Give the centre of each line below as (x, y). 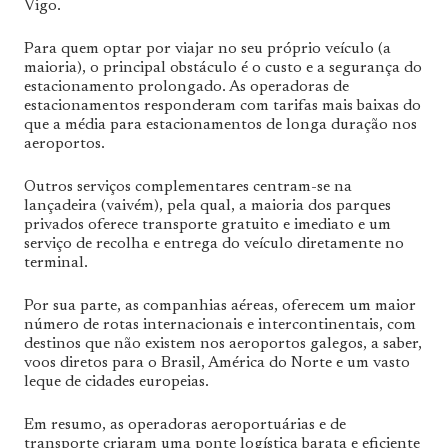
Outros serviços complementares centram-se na (188, 186)
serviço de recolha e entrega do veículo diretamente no (214, 243)
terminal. (56, 262)
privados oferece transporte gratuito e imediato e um (207, 224)
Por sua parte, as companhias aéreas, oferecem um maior (220, 305)
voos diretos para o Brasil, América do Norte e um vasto (217, 362)
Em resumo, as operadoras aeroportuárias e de (185, 424)
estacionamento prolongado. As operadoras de (186, 86)
